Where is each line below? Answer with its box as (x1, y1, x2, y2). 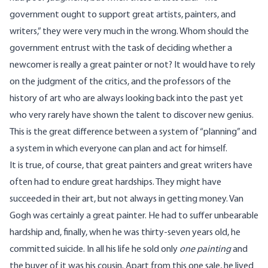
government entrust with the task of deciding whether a (10, 44, 232, 54)
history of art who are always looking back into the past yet (10, 94, 243, 104)
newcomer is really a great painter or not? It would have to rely (10, 60, 255, 71)
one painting (179, 245, 231, 255)
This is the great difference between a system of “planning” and (10, 127, 257, 138)
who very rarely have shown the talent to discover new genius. (10, 111, 254, 121)
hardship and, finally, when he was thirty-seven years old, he (10, 228, 240, 238)
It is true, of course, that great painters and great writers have (10, 161, 252, 171)
